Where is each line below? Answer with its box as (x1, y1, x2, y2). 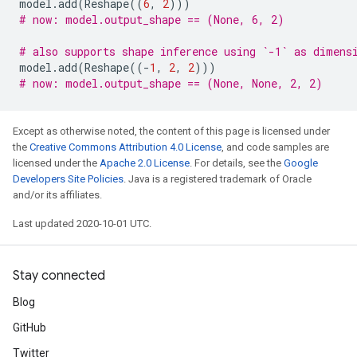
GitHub (13, 321, 46, 334)
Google (284, 157, 318, 169)
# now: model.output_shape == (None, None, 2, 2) (19, 76, 323, 91)
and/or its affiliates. (13, 189, 102, 201)
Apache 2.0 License (100, 157, 190, 169)
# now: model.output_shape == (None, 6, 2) (19, 12, 284, 27)
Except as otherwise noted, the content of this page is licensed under (13, 125, 330, 137)
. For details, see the (190, 157, 284, 169)
